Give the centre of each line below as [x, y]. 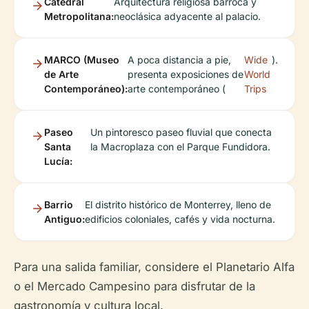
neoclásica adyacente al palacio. [187, 17]
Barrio [59, 205]
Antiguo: [64, 219]
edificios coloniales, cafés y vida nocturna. [180, 219]
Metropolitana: [79, 17]
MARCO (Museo [82, 60]
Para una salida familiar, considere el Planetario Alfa [154, 267]
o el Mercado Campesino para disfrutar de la [134, 287]
